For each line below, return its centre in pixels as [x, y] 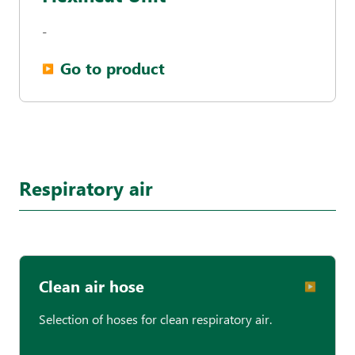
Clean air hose [92, 286]
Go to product [113, 68]
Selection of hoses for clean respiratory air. [155, 319]
